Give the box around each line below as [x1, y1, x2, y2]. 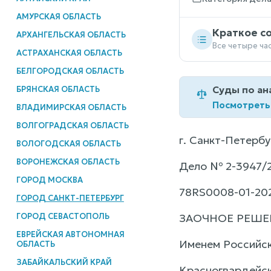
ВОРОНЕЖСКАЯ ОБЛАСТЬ [16, 156, 120, 167]
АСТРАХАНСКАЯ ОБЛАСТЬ [16, 47, 122, 58]
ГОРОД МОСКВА [16, 174, 83, 185]
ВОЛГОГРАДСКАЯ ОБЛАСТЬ [16, 120, 129, 131]
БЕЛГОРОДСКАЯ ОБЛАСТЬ [16, 65, 124, 76]
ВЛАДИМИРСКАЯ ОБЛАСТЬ [16, 102, 126, 113]
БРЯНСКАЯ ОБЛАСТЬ [16, 83, 100, 94]
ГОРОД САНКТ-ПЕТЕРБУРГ [16, 192, 124, 203]
